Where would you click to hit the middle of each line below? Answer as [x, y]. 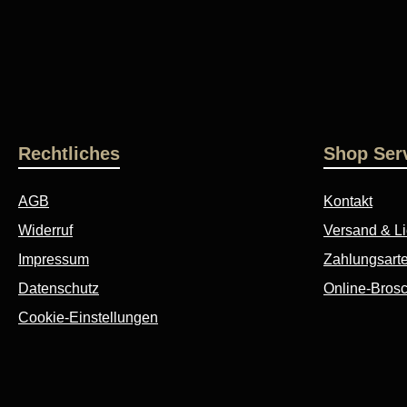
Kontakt [348, 202]
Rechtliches [69, 154]
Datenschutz [59, 289]
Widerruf [45, 231]
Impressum [54, 260]
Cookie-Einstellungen [88, 318]
